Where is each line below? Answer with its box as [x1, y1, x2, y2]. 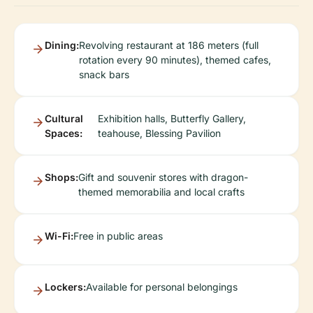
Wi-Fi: [45, 230, 73, 242]
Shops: [45, 171, 78, 183]
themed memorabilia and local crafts [78, 186, 245, 198]
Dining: [45, 39, 79, 51]
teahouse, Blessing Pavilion [97, 127, 221, 139]
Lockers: [45, 281, 86, 293]
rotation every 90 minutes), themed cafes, [79, 54, 271, 66]
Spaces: [45, 127, 82, 139]
